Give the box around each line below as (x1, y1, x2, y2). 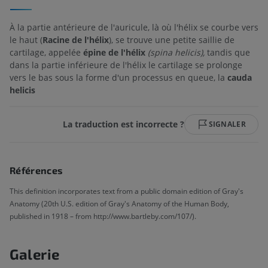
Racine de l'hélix (42, 33, 109, 45)
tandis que (205, 46, 250, 58)
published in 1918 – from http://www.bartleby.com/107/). (10, 211, 196, 221)
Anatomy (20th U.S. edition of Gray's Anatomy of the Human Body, (10, 198, 229, 209)
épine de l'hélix (83, 46, 145, 58)
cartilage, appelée (10, 46, 83, 58)
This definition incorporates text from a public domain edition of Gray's (10, 185, 243, 196)
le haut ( (10, 33, 42, 45)
